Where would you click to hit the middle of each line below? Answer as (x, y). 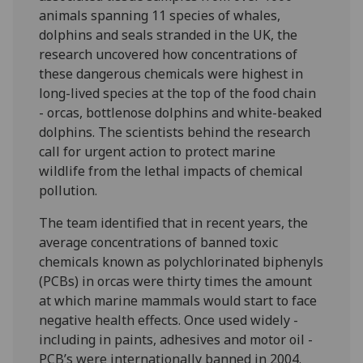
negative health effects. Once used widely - (169, 320)
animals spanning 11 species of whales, (160, 15)
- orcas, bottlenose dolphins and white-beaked (181, 112)
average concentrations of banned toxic (159, 242)
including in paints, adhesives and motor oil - (176, 339)
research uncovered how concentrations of (169, 54)
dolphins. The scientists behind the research (175, 132)
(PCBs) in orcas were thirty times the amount (176, 281)
